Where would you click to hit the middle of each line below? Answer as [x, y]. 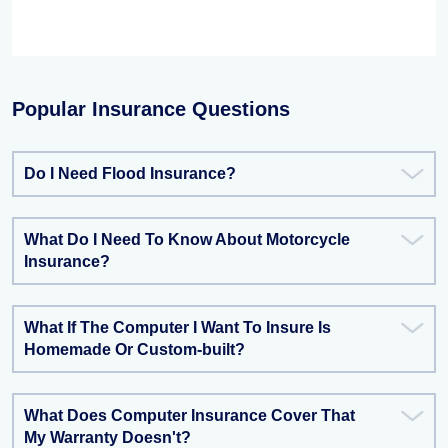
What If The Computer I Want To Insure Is [177, 327]
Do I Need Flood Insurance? [130, 173]
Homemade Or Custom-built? [134, 349]
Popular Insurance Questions [151, 109]
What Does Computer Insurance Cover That [189, 415]
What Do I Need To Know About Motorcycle [187, 239]
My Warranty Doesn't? [107, 437]
